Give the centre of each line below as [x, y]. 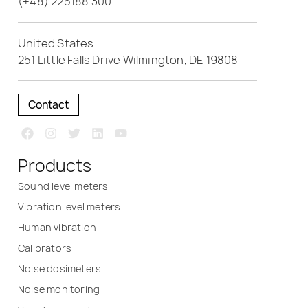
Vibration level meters [69, 206]
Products [55, 165]
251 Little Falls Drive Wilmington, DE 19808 [128, 60]
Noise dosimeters [60, 268]
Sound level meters [63, 186]
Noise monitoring [59, 289]
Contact [48, 105]
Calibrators [45, 247]
